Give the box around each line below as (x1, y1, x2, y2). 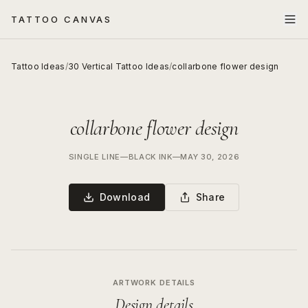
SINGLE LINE (68, 152, 121, 162)
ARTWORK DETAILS (112, 278, 196, 287)
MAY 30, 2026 (180, 152, 240, 162)
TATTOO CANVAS (11, 13, 113, 25)
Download (99, 191, 151, 203)
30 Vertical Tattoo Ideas (67, 61, 170, 71)
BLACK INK (128, 152, 173, 162)
